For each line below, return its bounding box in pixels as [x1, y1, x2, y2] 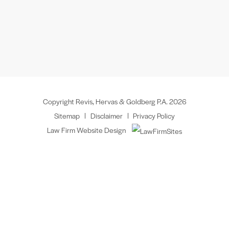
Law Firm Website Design [47, 124, 126, 135]
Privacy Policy [133, 110, 175, 121]
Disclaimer [90, 110, 123, 121]
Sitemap [54, 110, 80, 121]
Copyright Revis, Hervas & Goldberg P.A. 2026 [42, 96, 187, 106]
